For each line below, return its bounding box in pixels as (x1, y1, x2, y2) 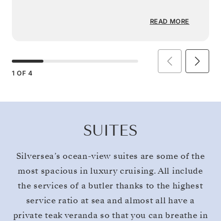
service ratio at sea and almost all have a (26, 194, 195, 206)
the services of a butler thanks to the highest (18, 180, 203, 191)
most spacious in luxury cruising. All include (18, 165, 203, 177)
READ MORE (149, 17, 189, 26)
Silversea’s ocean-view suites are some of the (16, 150, 205, 162)
